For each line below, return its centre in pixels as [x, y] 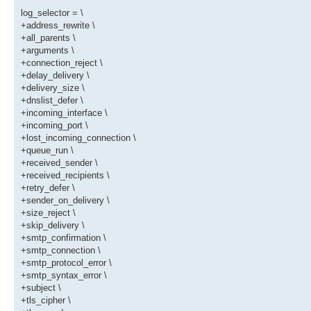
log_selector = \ [52, 13]
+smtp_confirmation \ [64, 238]
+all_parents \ [48, 38]
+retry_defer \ [48, 188]
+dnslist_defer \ [52, 101]
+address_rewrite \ [58, 26]
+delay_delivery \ [55, 76]
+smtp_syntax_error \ [64, 276]
